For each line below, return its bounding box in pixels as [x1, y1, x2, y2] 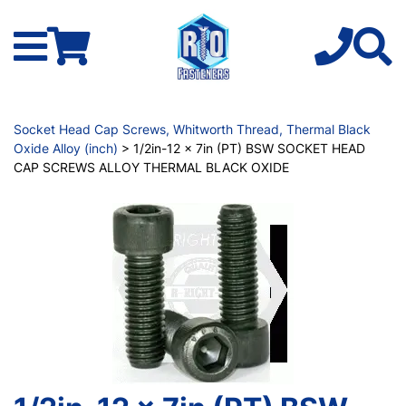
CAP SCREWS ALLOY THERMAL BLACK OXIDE [14, 159, 289, 175]
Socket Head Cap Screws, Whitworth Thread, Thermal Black [14, 121, 371, 137]
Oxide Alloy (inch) [14, 140, 118, 156]
